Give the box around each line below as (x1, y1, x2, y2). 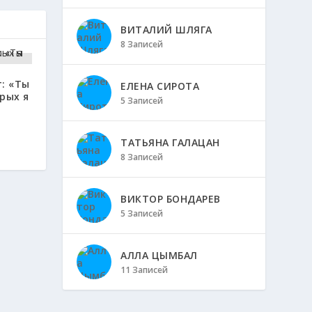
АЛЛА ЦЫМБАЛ (120, 249, 198, 262)
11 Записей (120, 264, 169, 276)
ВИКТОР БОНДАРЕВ (120, 192, 221, 205)
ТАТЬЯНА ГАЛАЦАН (120, 136, 220, 149)
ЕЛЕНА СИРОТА (120, 79, 200, 93)
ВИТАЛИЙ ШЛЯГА (120, 23, 212, 36)
